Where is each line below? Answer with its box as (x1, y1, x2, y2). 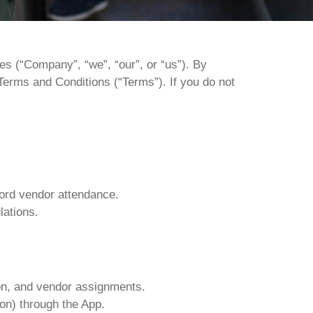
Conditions (55, 75, 110, 89)
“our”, (115, 58, 143, 71)
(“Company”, (15, 58, 81, 71)
